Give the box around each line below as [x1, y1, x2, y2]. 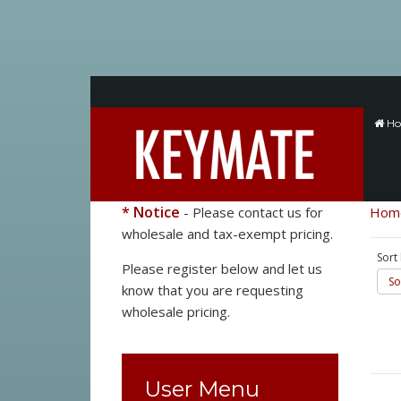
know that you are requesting [121, 281, 303, 299]
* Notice [121, 202, 180, 222]
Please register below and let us [121, 260, 322, 277]
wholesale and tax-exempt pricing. [121, 225, 337, 243]
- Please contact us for [179, 203, 323, 221]
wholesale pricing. [121, 303, 230, 320]
